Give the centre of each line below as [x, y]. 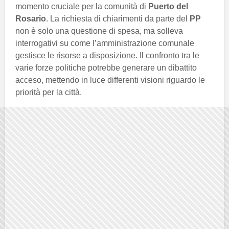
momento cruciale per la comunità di [82, 6]
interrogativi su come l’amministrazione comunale [105, 43]
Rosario [31, 18]
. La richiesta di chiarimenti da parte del [118, 18]
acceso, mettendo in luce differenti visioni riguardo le [110, 80]
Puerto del [168, 6]
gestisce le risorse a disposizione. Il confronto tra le [107, 55]
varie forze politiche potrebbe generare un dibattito [106, 67]
